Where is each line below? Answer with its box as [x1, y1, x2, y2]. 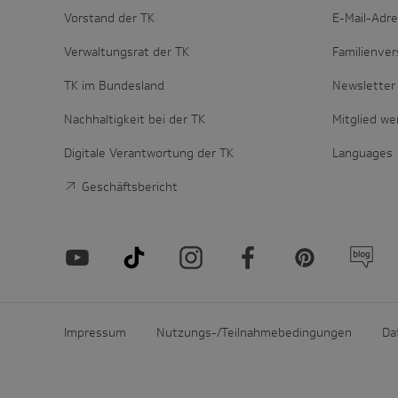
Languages [332, 145, 394, 161]
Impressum [64, 324, 126, 340]
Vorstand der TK [64, 10, 155, 26]
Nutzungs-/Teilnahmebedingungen [156, 324, 352, 340]
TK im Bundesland [64, 77, 164, 93]
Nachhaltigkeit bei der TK [64, 111, 205, 127]
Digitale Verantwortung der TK [64, 145, 234, 161]
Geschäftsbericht [81, 179, 178, 195]
